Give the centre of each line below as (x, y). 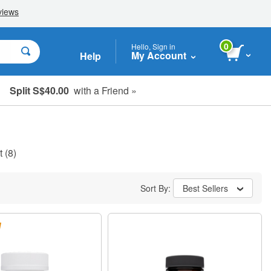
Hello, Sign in (153, 46)
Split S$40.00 (39, 90)
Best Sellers (205, 188)
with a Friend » (103, 90)
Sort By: (157, 188)
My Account (159, 55)
